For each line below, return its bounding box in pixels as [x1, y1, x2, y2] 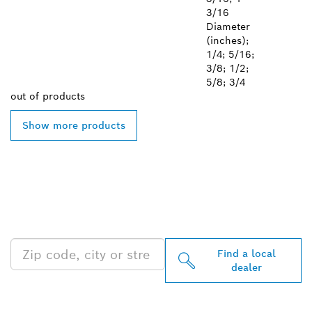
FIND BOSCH [10, 164, 149, 193]
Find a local [217, 247, 276, 260]
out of [10, 90, 42, 102]
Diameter [206, 20, 250, 33]
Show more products [22, 119, 125, 132]
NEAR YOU [10, 206, 125, 235]
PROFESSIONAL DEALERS [10, 185, 292, 214]
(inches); [206, 34, 249, 47]
